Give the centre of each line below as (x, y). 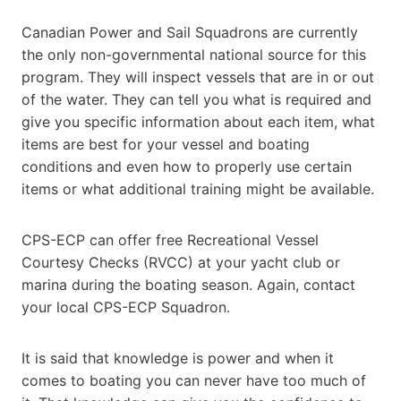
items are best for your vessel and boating (166, 144)
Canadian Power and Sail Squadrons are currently (190, 32)
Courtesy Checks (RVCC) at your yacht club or (181, 262)
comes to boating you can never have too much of (194, 380)
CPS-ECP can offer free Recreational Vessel (170, 239)
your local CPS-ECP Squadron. (126, 307)
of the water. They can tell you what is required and (196, 99)
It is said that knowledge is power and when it (178, 358)
